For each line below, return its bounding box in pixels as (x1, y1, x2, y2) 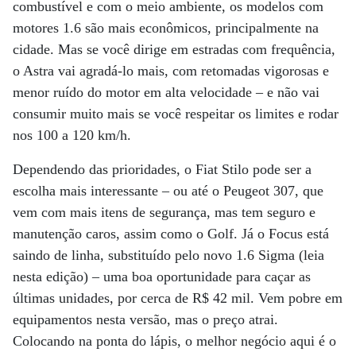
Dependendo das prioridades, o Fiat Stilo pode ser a (13, 161, 311, 177)
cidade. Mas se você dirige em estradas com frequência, (13, 41, 335, 57)
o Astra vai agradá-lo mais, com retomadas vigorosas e (13, 62, 329, 79)
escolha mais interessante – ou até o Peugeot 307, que (13, 182, 323, 199)
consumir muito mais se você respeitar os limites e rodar (13, 105, 339, 122)
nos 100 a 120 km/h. (13, 126, 131, 143)
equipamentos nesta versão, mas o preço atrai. (13, 311, 278, 327)
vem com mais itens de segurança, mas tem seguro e (13, 203, 315, 220)
